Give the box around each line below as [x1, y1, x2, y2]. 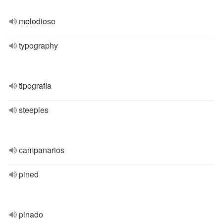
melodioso [19, 15, 55, 27]
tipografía [19, 80, 52, 91]
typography [19, 40, 58, 51]
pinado [19, 209, 43, 220]
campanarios [19, 144, 64, 156]
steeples [19, 104, 49, 115]
